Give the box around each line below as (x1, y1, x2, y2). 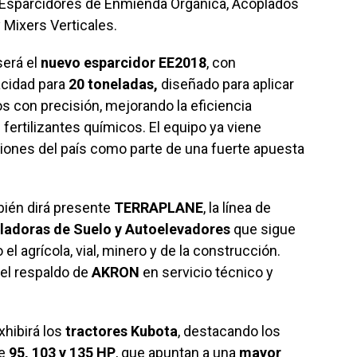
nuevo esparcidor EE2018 (41, 54, 206, 72)
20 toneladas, (69, 76, 158, 93)
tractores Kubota (65, 323, 178, 340)
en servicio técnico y (143, 264, 273, 281)
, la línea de (203, 199, 271, 217)
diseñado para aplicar (158, 76, 294, 93)
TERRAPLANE (114, 199, 203, 217)
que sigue (230, 221, 296, 238)
